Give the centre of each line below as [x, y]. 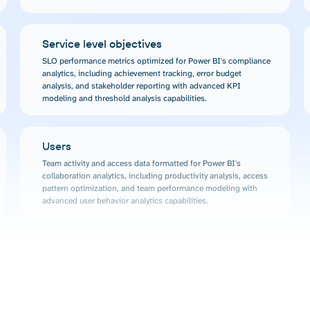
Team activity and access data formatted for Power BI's [142, 164]
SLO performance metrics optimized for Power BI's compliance [157, 61]
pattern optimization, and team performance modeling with [150, 189]
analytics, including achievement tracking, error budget [142, 74]
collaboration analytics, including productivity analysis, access [155, 176]
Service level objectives [102, 44]
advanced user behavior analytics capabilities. [126, 201]
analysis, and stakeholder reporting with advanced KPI [142, 86]
